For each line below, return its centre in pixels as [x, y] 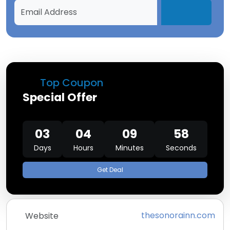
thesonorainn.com [178, 215]
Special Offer [60, 97]
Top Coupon [70, 83]
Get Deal [110, 170]
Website [42, 216]
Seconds [181, 148]
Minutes [129, 148]
